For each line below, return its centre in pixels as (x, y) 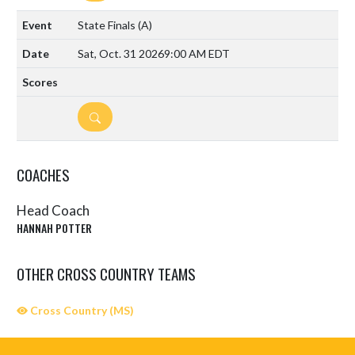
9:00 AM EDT (197, 54)
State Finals (108, 25)
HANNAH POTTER (54, 227)
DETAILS (106, 116)
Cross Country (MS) (81, 310)
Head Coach (53, 211)
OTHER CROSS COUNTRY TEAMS (106, 273)
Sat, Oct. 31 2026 (121, 54)
